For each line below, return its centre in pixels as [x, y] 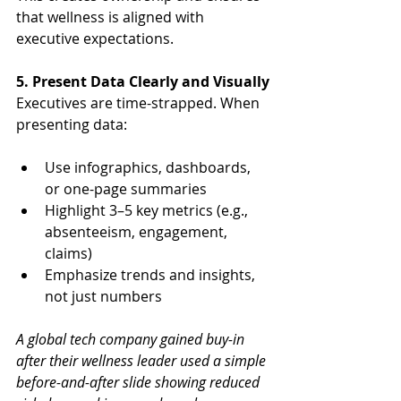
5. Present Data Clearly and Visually [143, 81]
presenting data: [72, 124]
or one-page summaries [126, 188]
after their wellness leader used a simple [143, 360]
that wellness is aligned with [112, 17]
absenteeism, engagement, [138, 231]
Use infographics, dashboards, [149, 167]
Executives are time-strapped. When [140, 102]
